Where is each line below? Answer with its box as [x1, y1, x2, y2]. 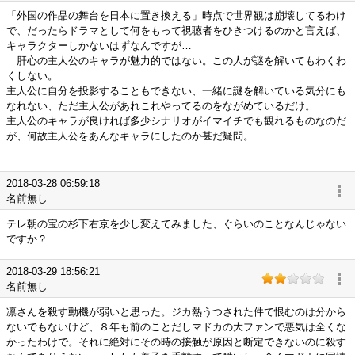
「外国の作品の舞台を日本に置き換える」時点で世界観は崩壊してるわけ [6, 10, 346, 21]
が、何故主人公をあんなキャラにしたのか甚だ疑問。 [6, 130, 254, 142]
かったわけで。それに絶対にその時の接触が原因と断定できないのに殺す [6, 336, 346, 348]
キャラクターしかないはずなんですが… [6, 40, 192, 52]
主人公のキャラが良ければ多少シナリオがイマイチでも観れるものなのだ [6, 115, 346, 127]
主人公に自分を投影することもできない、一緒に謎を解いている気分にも [6, 85, 346, 97]
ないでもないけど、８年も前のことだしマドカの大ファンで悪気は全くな [6, 321, 346, 333]
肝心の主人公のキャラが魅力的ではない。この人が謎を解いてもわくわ [6, 55, 346, 67]
